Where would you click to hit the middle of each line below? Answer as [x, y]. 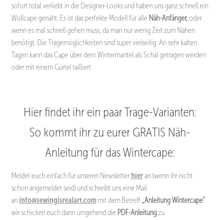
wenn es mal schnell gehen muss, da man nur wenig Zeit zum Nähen [103, 30]
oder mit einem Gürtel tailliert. [52, 67]
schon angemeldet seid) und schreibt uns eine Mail [79, 188]
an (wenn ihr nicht [167, 176]
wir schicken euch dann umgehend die [63, 213]
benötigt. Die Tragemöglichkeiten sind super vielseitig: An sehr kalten [104, 42]
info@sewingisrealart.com [57, 200]
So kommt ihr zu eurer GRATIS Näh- [110, 133]
